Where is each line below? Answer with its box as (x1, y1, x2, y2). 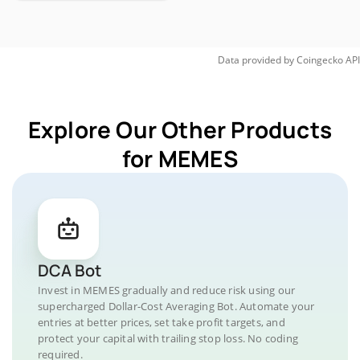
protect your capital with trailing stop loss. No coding (38, 331, 299, 346)
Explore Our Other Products (27, 114, 333, 145)
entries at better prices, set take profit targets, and (38, 315, 285, 329)
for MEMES (122, 143, 238, 174)
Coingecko (297, 53, 343, 67)
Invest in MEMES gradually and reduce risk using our (38, 283, 296, 297)
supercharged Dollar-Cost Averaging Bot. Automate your (38, 299, 315, 313)
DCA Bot (38, 260, 101, 281)
